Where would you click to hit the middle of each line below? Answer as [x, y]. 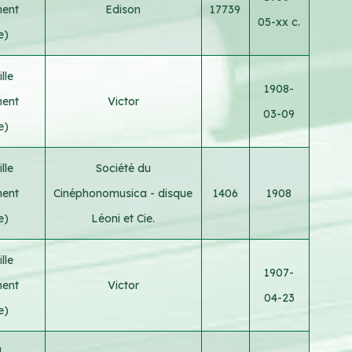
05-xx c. [279, 22]
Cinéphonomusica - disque [123, 193]
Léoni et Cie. [123, 218]
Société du [123, 168]
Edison [123, 9]
